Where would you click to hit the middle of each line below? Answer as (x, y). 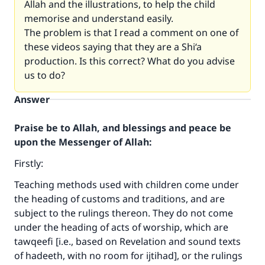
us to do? (45, 75)
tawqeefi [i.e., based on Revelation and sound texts (127, 241)
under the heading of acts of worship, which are (121, 227)
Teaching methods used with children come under (127, 185)
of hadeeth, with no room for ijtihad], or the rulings (128, 256)
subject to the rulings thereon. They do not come (124, 213)
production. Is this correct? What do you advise (130, 61)
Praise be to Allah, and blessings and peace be (123, 128)
